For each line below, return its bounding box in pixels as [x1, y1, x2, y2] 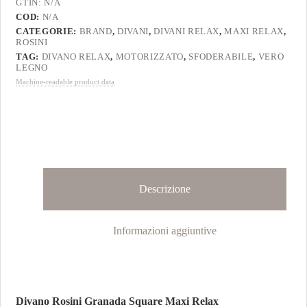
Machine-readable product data [16, 77, 115, 86]
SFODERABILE [188, 51, 254, 62]
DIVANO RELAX [41, 51, 111, 62]
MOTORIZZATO [115, 51, 184, 62]
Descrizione [139, 183, 191, 195]
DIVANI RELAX [153, 26, 220, 37]
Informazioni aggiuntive [113, 224, 217, 236]
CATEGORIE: [16, 26, 79, 37]
